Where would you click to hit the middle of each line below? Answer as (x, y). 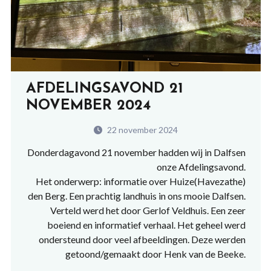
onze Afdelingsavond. (201, 166)
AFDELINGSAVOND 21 (104, 89)
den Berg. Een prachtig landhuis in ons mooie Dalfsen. (136, 195)
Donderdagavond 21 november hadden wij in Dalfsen (136, 152)
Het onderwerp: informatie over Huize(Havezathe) (140, 181)
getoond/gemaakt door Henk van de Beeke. (155, 253)
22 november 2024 (141, 129)
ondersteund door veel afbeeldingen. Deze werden (142, 239)
